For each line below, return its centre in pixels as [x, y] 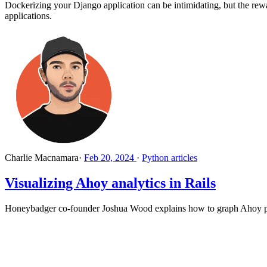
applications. [28, 16]
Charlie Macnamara [42, 158]
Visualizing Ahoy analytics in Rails [110, 183]
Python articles [170, 158]
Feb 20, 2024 [109, 158]
